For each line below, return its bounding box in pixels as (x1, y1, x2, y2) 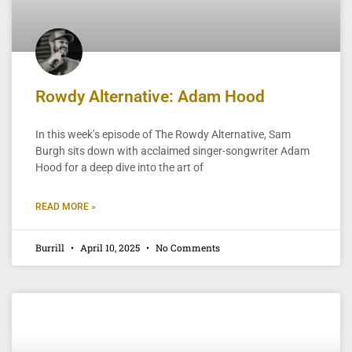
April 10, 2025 (78, 240, 142, 254)
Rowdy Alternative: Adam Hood (35, 86, 265, 106)
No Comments (153, 240, 220, 254)
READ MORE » (35, 200, 96, 212)
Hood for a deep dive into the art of (35, 160, 203, 174)
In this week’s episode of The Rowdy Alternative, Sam (35, 127, 291, 141)
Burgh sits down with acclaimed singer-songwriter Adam (35, 144, 310, 157)
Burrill (35, 240, 67, 254)
